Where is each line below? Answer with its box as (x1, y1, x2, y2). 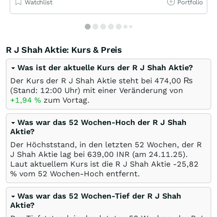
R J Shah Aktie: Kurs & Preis (6, 44, 122, 55)
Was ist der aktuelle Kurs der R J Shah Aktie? (17, 62, 193, 72)
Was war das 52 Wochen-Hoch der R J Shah (17, 117, 186, 127)
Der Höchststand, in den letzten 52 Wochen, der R (10, 139, 202, 149)
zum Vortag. (41, 95, 90, 105)
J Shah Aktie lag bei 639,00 (10, 149, 114, 159)
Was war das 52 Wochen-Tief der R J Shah (17, 191, 181, 201)
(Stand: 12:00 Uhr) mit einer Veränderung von (10, 85, 183, 95)
